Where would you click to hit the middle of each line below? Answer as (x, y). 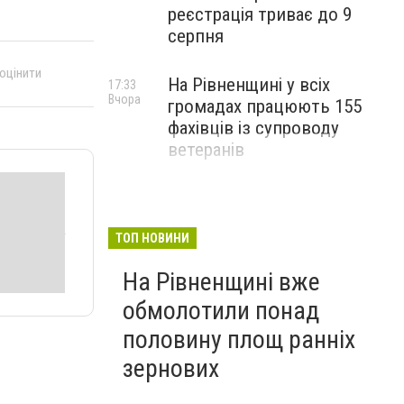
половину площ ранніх (239, 340)
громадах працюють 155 (265, 106)
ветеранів (206, 150)
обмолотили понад (221, 311)
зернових (171, 368)
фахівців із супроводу (253, 128)
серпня (196, 36)
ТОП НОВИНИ (152, 238)
